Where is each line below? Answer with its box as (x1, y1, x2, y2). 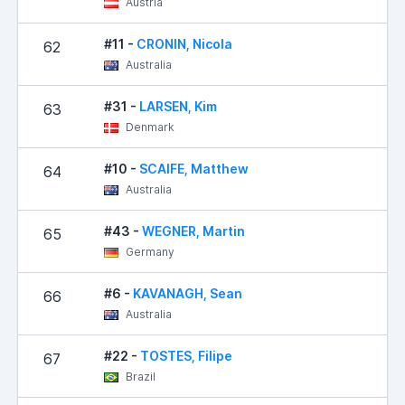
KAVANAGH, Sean (133, 285, 242, 301)
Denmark (123, 119, 174, 134)
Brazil (123, 369, 155, 383)
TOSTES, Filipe (140, 347, 232, 363)
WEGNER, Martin (142, 222, 245, 239)
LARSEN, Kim (139, 98, 217, 114)
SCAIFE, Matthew (139, 160, 249, 176)
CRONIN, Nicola (137, 35, 232, 52)
